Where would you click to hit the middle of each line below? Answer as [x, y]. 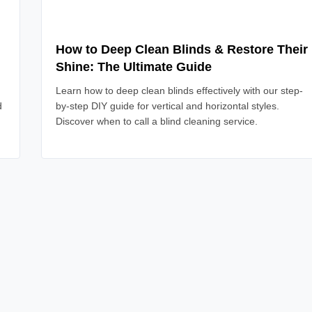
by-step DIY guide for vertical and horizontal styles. [167, 106]
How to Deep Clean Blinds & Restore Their [182, 49]
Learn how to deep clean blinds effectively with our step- [179, 91]
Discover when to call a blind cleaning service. [157, 121]
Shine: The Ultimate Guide [134, 67]
